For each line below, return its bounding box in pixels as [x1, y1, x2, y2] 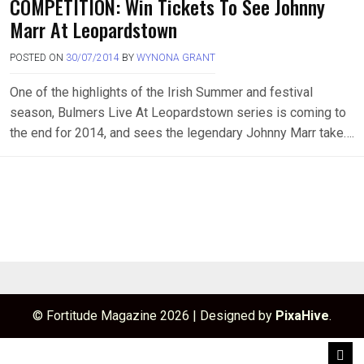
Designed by [200, 308, 275, 323]
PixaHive [275, 308, 329, 323]
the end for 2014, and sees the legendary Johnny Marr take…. [10, 125, 354, 141]
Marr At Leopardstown [10, 15, 177, 44]
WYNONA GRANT [136, 52, 215, 63]
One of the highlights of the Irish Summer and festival [10, 84, 313, 100]
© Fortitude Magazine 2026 [32, 308, 193, 323]
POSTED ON [10, 52, 66, 63]
